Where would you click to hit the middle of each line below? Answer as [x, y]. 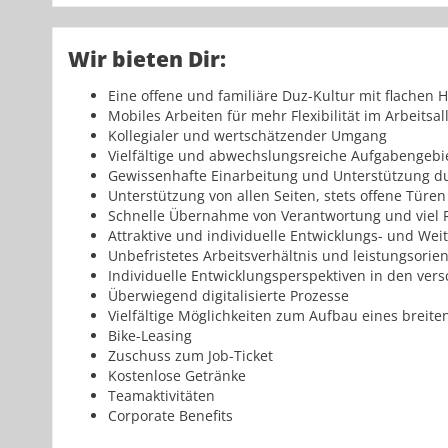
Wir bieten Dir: [147, 59]
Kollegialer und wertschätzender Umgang [247, 136]
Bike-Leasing [152, 336]
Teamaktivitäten [161, 396]
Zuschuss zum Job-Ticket [190, 356]
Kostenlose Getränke [177, 376]
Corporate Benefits [170, 416]
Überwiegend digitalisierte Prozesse [228, 296]
